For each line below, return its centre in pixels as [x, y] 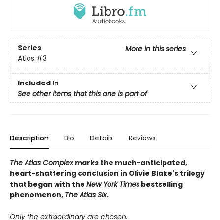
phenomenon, [37, 195]
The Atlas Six [86, 195]
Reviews [142, 138]
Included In [38, 83]
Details [101, 138]
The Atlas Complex [41, 162]
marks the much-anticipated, [130, 162]
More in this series [155, 49]
